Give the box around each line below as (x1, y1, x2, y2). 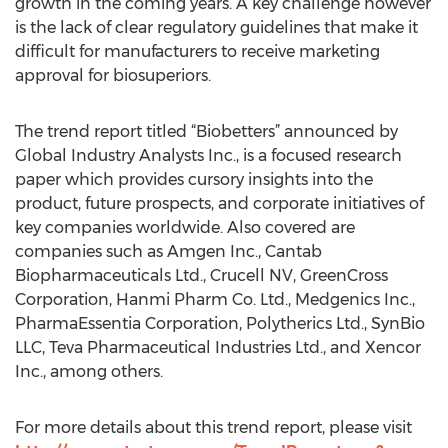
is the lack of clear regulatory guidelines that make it (15, 18, 418, 37)
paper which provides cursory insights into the (15, 170, 373, 189)
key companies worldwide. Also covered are (15, 218, 355, 237)
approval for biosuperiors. (15, 66, 211, 85)
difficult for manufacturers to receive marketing (15, 42, 380, 61)
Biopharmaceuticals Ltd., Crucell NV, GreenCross (15, 266, 388, 285)
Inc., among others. (15, 362, 163, 381)
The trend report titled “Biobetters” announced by (15, 122, 398, 141)
